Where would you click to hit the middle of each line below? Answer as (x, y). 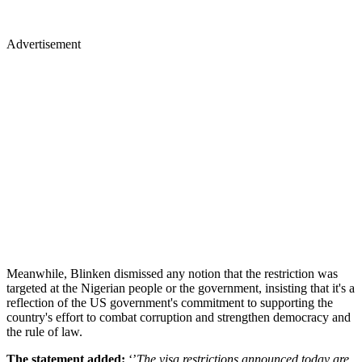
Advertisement (44, 44)
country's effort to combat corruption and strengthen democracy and (179, 317)
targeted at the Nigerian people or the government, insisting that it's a (181, 288)
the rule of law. (44, 331)
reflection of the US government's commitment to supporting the (170, 302)
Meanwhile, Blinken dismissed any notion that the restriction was (172, 273)
